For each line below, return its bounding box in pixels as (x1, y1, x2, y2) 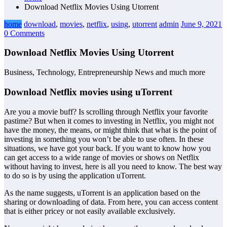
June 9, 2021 (181, 19, 222, 28)
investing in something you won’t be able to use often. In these (4, 134, 204, 143)
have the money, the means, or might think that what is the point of (4, 125, 216, 134)
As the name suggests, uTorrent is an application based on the (4, 188, 200, 197)
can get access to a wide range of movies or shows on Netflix (4, 153, 199, 162)
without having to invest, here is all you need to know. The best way (4, 162, 222, 171)
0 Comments (4, 28, 45, 37)
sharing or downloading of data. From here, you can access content (4, 197, 218, 206)
